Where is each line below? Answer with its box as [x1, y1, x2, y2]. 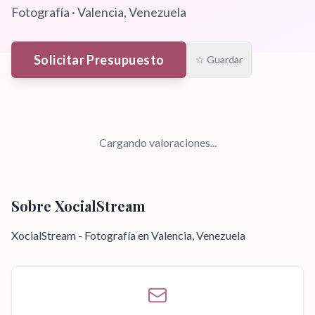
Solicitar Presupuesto [34, 52, 165, 67]
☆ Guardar [195, 53, 243, 65]
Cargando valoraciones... [98, 136, 217, 149]
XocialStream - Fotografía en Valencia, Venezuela [11, 229, 245, 242]
